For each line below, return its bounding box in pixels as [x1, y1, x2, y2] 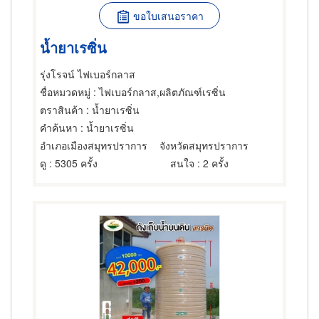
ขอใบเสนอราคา [132, 9, 204, 23]
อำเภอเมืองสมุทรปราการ [40, 138, 147, 152]
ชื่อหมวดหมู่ [40, 85, 90, 99]
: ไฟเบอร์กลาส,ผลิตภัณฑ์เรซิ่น [90, 85, 226, 99]
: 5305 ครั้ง [46, 156, 98, 170]
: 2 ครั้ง [194, 156, 229, 170]
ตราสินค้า [40, 103, 83, 117]
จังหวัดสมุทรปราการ [159, 138, 249, 152]
